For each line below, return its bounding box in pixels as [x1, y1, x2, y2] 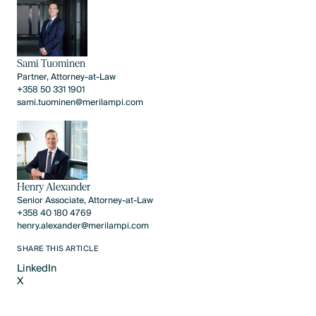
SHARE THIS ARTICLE [17, 243, 99, 256]
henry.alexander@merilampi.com [17, 219, 150, 234]
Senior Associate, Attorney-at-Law [17, 193, 154, 209]
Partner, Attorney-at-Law [17, 69, 116, 85]
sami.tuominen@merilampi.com [17, 95, 144, 110]
